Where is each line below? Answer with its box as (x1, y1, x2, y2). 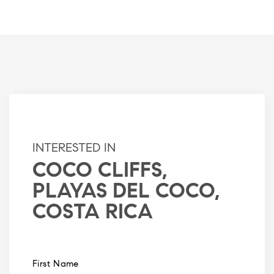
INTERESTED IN (32, 142, 116, 155)
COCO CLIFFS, (32, 161, 167, 182)
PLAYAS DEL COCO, (32, 182, 220, 203)
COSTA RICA (32, 202, 153, 224)
